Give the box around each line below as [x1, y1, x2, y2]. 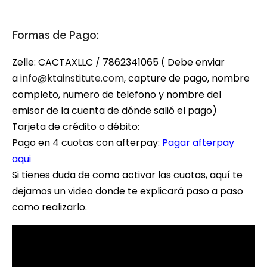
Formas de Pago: [12, 28, 99, 41]
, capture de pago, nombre [124, 71, 250, 85]
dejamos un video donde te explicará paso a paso [12, 184, 243, 198]
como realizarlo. [12, 200, 87, 214]
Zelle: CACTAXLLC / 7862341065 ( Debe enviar [12, 55, 225, 69]
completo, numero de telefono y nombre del [12, 87, 221, 101]
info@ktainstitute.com [20, 71, 124, 85]
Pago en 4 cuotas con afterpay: [12, 135, 162, 150]
